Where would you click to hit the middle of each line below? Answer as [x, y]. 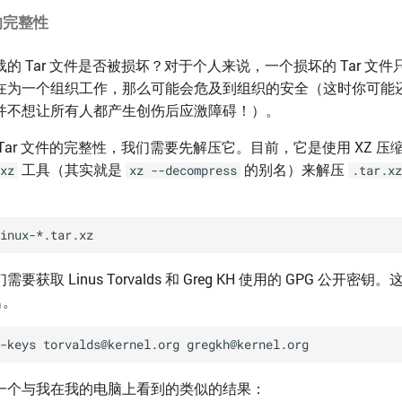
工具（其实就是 [72, 170]
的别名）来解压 [294, 170]
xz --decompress [183, 171]
